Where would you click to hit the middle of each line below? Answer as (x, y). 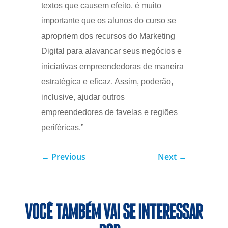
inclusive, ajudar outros (83, 97)
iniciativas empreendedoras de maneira (112, 66)
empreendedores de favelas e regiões (109, 112)
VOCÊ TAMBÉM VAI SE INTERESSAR (114, 213)
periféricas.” (62, 127)
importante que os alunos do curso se (108, 20)
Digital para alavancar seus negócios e (111, 51)
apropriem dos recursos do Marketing (108, 36)
